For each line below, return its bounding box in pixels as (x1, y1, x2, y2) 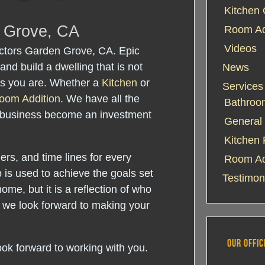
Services (222, 80, 264, 92)
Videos (224, 42, 257, 54)
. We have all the (60, 93, 140, 105)
